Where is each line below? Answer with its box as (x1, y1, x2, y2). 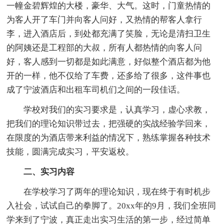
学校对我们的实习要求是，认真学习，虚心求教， (6, 104, 211, 114)
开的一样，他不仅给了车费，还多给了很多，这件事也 (6, 70, 211, 80)
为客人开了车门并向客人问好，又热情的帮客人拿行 (6, 14, 202, 24)
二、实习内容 (6, 166, 75, 176)
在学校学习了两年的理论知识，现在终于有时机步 (6, 186, 211, 196)
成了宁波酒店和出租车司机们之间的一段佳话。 (6, 84, 185, 94)
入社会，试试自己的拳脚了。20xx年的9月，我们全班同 (6, 200, 216, 210)
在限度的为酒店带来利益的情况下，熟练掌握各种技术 (6, 132, 211, 142)
